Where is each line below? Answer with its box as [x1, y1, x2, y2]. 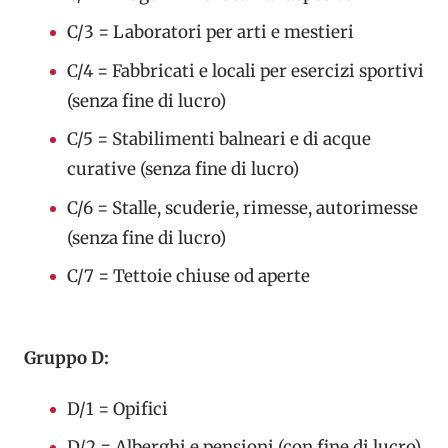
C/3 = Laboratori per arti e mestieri [66, 21, 354, 44]
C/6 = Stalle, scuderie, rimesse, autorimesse [66, 196, 418, 219]
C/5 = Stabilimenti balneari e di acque [66, 128, 371, 151]
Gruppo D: [24, 346, 109, 369]
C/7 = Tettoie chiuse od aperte [66, 265, 310, 288]
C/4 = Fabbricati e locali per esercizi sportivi [66, 59, 424, 82]
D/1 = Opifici [66, 397, 168, 420]
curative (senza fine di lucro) [66, 158, 303, 181]
